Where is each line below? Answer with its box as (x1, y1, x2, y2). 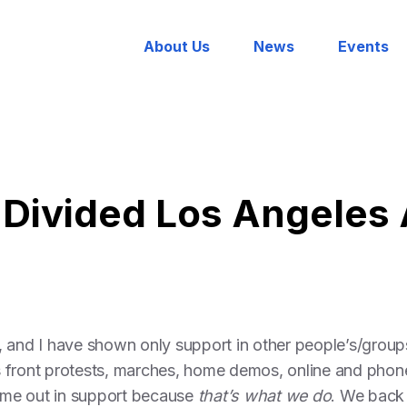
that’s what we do (197, 386, 332, 405)
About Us (143, 37, 210, 55)
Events (337, 37, 389, 55)
